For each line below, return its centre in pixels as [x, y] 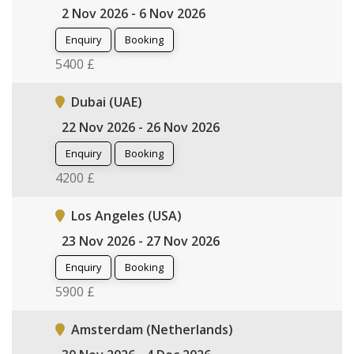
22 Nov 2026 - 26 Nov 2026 [141, 127]
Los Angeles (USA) [126, 215]
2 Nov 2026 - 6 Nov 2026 [134, 13]
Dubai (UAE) [107, 102]
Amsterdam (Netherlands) [152, 329]
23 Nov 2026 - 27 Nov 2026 [141, 241]
